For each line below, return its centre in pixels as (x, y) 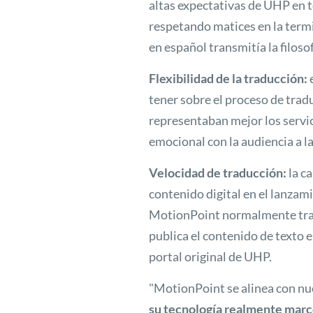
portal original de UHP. (210, 257)
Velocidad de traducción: (218, 173)
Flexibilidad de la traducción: (228, 79)
